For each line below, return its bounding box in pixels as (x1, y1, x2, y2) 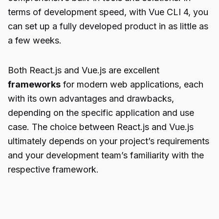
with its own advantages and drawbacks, (8, 93, 174, 104)
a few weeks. (8, 35, 62, 45)
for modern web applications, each (61, 79, 203, 89)
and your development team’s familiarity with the (8, 150, 204, 160)
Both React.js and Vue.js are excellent (8, 65, 159, 75)
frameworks (8, 79, 61, 89)
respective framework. (8, 164, 99, 175)
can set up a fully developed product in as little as (8, 21, 208, 31)
